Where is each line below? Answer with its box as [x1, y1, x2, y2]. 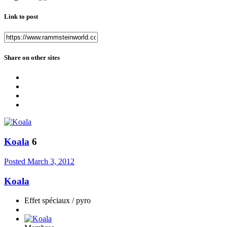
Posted [4, 157, 27, 166]
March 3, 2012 [27, 157, 74, 166]
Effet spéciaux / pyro [24, 196, 91, 205]
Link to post [4, 12, 38, 20]
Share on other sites [4, 54, 60, 62]
